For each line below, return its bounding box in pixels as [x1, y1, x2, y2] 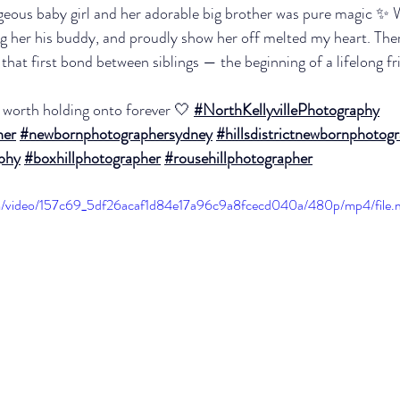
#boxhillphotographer [24, 146, 161, 170]
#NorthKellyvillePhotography [194, 98, 379, 121]
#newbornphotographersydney [20, 122, 212, 146]
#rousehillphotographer [164, 146, 312, 170]
